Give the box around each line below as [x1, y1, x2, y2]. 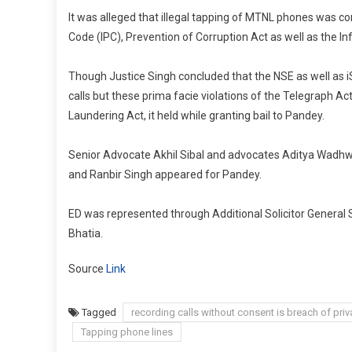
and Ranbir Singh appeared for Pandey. [68, 168, 262, 181]
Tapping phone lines [81, 326, 173, 339]
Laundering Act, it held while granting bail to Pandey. [68, 109, 324, 123]
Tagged [82, 306, 119, 319]
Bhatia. [68, 227, 103, 240]
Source [68, 262, 106, 276]
